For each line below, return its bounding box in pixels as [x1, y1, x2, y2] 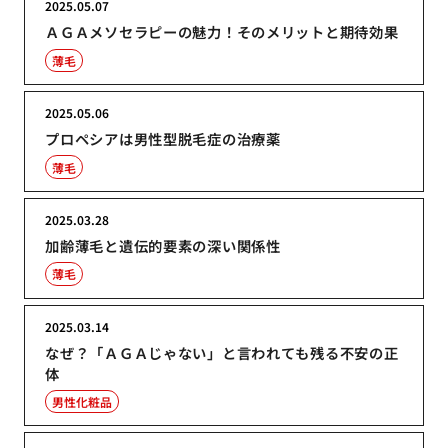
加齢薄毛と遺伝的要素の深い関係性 [45, 234, 281, 256]
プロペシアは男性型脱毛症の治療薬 [45, 128, 281, 150]
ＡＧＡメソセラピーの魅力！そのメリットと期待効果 [45, 21, 399, 43]
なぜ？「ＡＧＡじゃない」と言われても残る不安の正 [45, 341, 399, 363]
